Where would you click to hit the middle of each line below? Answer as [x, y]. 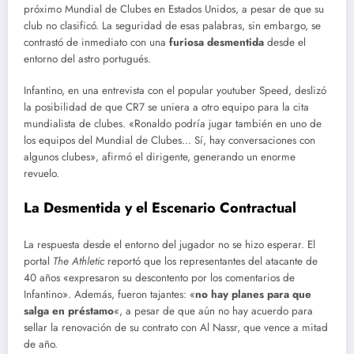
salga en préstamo [69, 311]
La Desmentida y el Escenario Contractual [160, 207]
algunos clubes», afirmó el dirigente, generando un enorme [160, 157]
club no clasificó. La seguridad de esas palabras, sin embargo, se [172, 26]
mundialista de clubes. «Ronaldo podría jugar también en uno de [173, 124]
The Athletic [79, 261]
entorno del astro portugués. [87, 59]
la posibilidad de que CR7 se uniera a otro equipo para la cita [166, 107]
